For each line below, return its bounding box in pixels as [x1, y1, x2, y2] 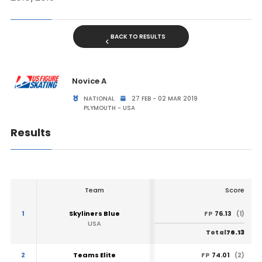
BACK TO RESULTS [109, 32, 166, 41]
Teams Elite [73, 250, 116, 260]
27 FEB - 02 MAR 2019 [129, 94, 198, 103]
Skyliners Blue [68, 209, 120, 218]
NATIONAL [82, 94, 115, 103]
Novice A [71, 75, 106, 87]
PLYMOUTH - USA [82, 104, 136, 112]
